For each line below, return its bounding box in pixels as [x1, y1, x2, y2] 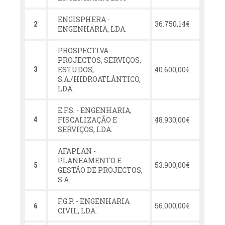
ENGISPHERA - [58, 15, 110, 24]
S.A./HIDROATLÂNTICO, [58, 74, 141, 84]
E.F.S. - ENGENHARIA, [58, 105, 132, 115]
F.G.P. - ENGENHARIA [58, 196, 130, 206]
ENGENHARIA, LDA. [58, 24, 127, 34]
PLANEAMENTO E [58, 156, 122, 165]
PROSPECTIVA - [58, 46, 113, 55]
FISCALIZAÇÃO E [58, 115, 118, 125]
